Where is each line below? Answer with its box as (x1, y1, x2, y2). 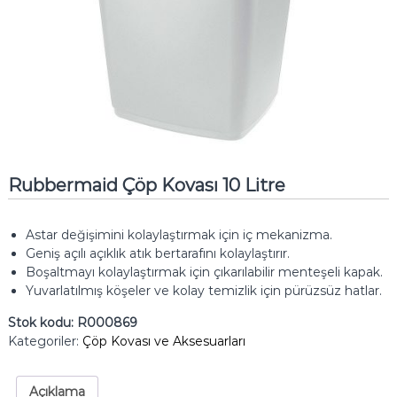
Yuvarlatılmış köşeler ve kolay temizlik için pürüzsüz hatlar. (25, 283, 382, 300)
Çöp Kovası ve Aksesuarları (82, 333, 245, 350)
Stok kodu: (7, 315, 77, 331)
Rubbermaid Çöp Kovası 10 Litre (7, 175, 285, 197)
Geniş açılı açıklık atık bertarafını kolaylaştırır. (25, 245, 290, 262)
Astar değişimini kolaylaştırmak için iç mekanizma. (25, 227, 332, 244)
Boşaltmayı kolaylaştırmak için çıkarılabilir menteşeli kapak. (25, 264, 383, 281)
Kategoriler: (7, 333, 82, 350)
